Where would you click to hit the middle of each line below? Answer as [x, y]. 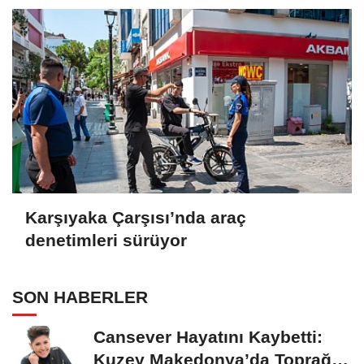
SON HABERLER [80, 297]
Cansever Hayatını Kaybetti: [208, 337]
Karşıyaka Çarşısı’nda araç [136, 217]
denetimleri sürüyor [106, 240]
